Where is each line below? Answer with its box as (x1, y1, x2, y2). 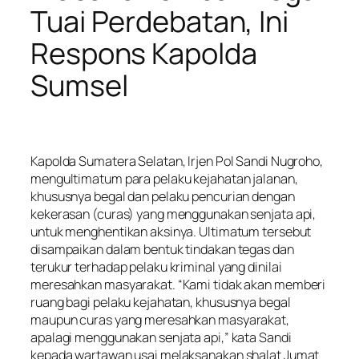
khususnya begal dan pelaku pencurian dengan (30, 187, 295, 205)
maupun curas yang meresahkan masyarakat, (30, 310, 289, 329)
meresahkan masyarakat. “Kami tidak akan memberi (30, 275, 326, 293)
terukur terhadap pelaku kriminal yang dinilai (30, 257, 282, 276)
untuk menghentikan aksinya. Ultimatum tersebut (30, 222, 312, 240)
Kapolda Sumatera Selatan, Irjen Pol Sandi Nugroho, (30, 151, 323, 170)
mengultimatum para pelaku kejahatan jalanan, (30, 169, 298, 188)
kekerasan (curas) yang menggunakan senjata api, (30, 204, 317, 223)
